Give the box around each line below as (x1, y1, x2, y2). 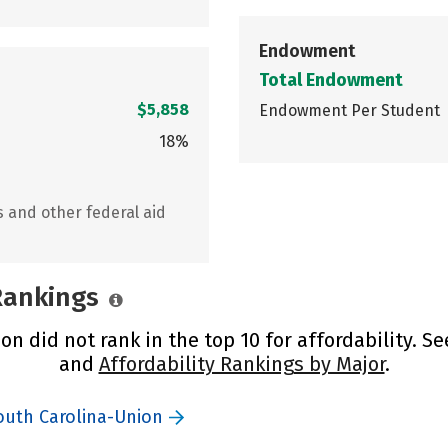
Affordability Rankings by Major (98, 351, 385, 376)
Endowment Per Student (259, 100, 440, 120)
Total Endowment (259, 68, 403, 91)
